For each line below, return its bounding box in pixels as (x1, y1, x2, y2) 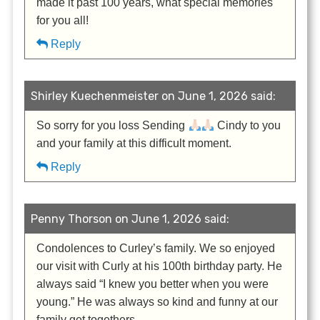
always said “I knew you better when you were (36, 278, 269, 291)
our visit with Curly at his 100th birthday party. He (36, 260, 283, 273)
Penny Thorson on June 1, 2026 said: (31, 212, 230, 226)
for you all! (36, 14, 89, 27)
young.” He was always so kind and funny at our (36, 296, 279, 309)
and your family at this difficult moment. (36, 137, 232, 150)
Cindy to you (214, 119, 281, 132)
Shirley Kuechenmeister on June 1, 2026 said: (31, 89, 276, 104)
